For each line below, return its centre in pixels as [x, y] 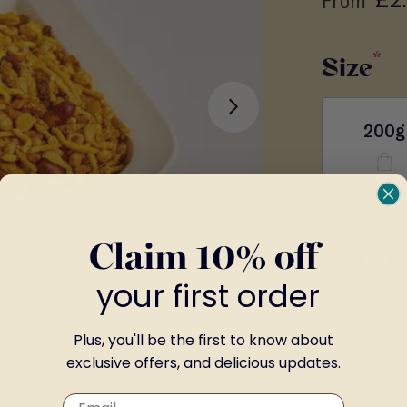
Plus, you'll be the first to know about [203, 340]
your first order [203, 296]
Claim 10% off [203, 260]
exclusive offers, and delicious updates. [203, 363]
